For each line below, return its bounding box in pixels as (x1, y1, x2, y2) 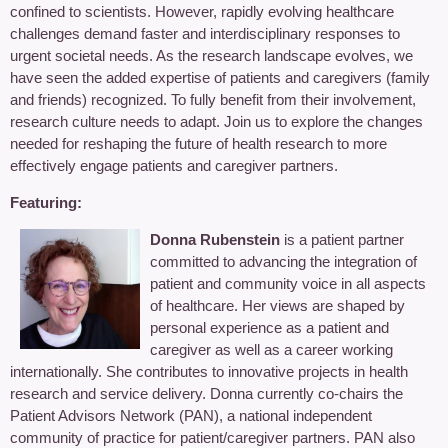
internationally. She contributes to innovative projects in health (10, 362, 408, 380)
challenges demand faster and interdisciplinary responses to (10, 24, 400, 42)
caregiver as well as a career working (150, 340, 393, 358)
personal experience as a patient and (150, 318, 389, 336)
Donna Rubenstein (150, 230, 280, 248)
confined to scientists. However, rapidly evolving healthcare (10, 2, 394, 20)
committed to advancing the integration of (150, 252, 417, 270)
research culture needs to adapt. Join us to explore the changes (10, 112, 423, 130)
